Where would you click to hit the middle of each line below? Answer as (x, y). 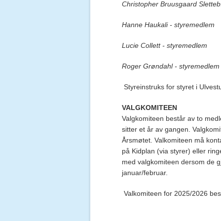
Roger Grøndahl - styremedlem (171, 66)
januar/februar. (145, 173)
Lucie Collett (141, 45)
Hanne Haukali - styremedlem (168, 25)
